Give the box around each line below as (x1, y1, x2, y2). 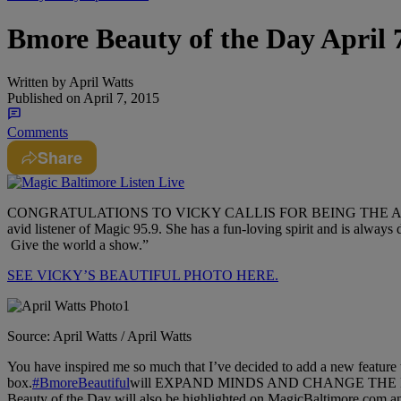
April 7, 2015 (81, 90, 159, 107)
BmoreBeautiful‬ (39, 375, 130, 391)
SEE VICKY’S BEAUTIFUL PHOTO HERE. (7, 268, 278, 284)
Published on (7, 90, 81, 107)
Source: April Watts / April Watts (7, 328, 192, 345)
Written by (7, 74, 66, 90)
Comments (7, 124, 68, 141)
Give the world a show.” (7, 237, 149, 253)
